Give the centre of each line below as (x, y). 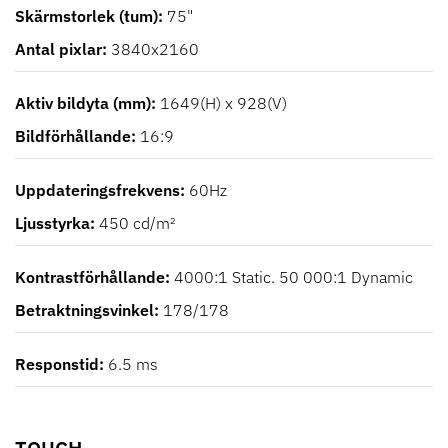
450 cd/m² (137, 223)
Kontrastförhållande (90, 277)
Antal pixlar (58, 49)
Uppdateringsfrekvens (97, 190)
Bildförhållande (73, 136)
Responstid (57, 364)
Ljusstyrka (52, 223)
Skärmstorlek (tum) (86, 16)
